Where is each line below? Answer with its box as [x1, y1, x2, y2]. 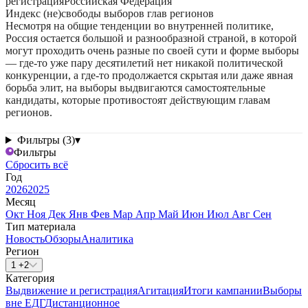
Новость [5, 233, 45, 245]
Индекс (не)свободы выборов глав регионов [5, 8, 214, 19]
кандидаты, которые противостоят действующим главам [5, 94, 270, 106]
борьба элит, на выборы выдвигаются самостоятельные [5, 82, 265, 93]
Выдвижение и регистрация [5, 285, 137, 296]
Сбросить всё [5, 159, 68, 170]
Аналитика [81, 233, 133, 245]
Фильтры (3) [16, 134, 75, 146]
